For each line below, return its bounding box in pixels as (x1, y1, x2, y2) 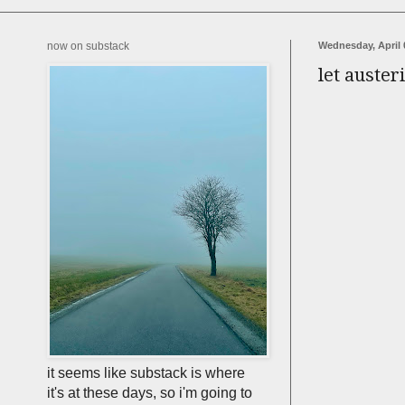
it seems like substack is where (47, 365, 245, 381)
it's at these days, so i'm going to (47, 385, 252, 400)
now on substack (47, 40, 129, 52)
